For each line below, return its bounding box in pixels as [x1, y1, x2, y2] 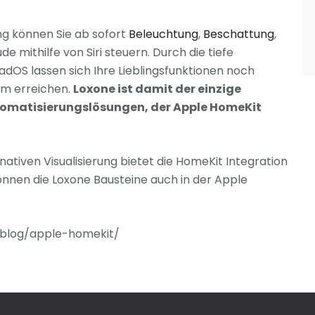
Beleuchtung [129, 25, 198, 42]
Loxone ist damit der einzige [73, 80, 241, 97]
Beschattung [203, 25, 274, 42]
